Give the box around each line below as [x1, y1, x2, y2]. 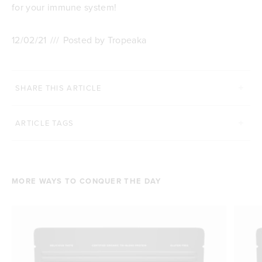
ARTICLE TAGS [15, 117, 74, 128]
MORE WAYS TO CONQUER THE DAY [12, 175, 161, 187]
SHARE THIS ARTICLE [15, 82, 102, 93]
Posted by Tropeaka [63, 33, 147, 46]
